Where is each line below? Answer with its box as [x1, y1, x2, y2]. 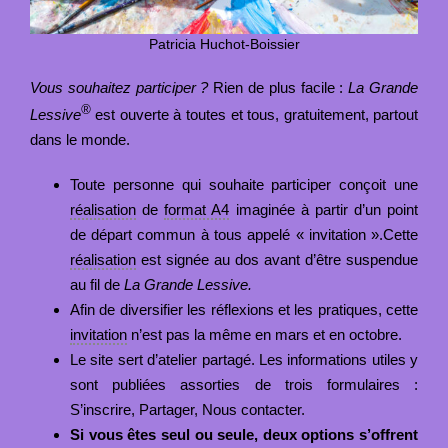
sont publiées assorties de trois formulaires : [69, 375, 419, 393]
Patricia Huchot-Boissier [148, 35, 300, 52]
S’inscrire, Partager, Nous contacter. [69, 400, 305, 418]
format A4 [164, 200, 230, 218]
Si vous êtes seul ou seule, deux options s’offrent [69, 425, 419, 443]
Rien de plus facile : [208, 78, 349, 96]
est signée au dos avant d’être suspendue [135, 250, 419, 268]
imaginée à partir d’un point [229, 200, 419, 218]
